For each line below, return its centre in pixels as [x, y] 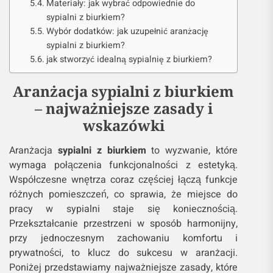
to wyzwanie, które [192, 151]
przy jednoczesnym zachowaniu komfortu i [124, 238]
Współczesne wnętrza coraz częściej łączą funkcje [124, 180]
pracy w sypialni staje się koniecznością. [124, 209]
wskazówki [123, 125]
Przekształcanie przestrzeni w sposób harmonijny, [124, 224]
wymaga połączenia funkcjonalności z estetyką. [124, 165]
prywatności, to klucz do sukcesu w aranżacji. [124, 253]
